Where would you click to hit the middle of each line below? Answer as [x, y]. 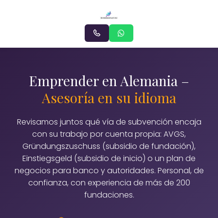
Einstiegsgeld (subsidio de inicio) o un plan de [109, 158]
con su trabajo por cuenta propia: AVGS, [109, 134]
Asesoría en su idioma [109, 98]
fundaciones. [109, 195]
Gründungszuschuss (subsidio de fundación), [109, 146]
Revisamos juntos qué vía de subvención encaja [109, 122]
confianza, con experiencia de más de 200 [109, 183]
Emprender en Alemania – [109, 81]
